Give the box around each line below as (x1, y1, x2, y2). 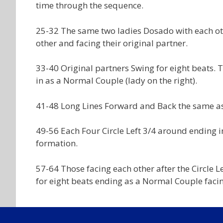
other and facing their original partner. (36, 37, 188, 49)
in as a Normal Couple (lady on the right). (36, 75, 197, 86)
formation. (36, 137, 78, 149)
